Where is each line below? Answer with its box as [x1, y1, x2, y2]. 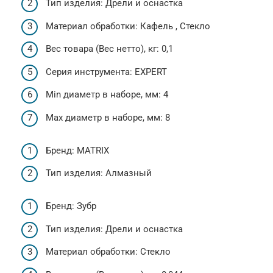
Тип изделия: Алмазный [46, 168, 152, 179]
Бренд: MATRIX [46, 144, 109, 156]
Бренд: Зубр [46, 200, 96, 211]
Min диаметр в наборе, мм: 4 [46, 89, 168, 100]
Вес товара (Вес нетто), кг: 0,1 [46, 43, 173, 54]
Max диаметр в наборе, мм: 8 [46, 112, 170, 123]
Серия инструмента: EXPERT [46, 66, 167, 77]
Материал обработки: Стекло [46, 246, 171, 257]
